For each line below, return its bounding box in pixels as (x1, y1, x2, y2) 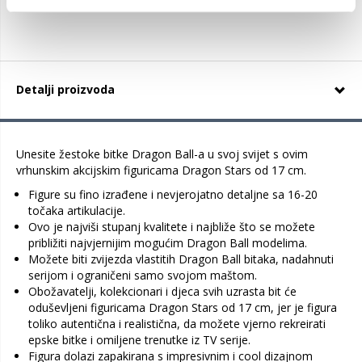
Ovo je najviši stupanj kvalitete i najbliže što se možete (28, 219, 315, 234)
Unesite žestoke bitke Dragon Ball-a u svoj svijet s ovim (16, 146, 308, 162)
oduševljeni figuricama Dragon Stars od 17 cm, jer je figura (28, 300, 337, 315)
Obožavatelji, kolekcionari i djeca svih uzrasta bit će (28, 284, 297, 299)
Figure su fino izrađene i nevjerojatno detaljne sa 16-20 (28, 187, 318, 202)
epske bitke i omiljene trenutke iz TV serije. (28, 332, 250, 347)
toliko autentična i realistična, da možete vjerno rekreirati (28, 316, 326, 331)
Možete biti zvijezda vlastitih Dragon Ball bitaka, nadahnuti (28, 251, 334, 267)
